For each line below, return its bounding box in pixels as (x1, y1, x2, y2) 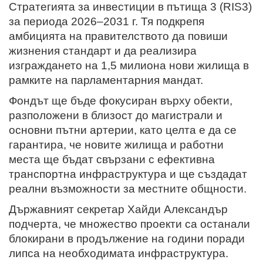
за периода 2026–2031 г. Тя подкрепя (9, 15, 204, 28)
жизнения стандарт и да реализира (9, 44, 197, 57)
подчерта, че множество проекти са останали (9, 217, 250, 230)
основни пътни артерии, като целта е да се (9, 123, 237, 136)
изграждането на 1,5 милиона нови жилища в (9, 59, 249, 72)
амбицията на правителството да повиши (9, 29, 228, 42)
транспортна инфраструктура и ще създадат (9, 167, 247, 180)
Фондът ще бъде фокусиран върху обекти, (9, 94, 232, 107)
